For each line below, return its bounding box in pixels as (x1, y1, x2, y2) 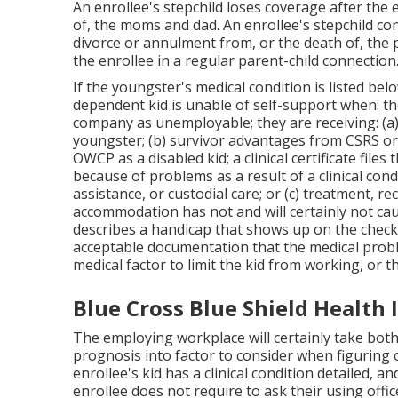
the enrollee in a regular (73, 50, 238, 70)
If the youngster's (73, 76, 195, 97)
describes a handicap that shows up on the (73, 219, 361, 239)
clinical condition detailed (204, 362, 370, 383)
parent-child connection (238, 50, 396, 70)
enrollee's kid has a (73, 362, 204, 383)
